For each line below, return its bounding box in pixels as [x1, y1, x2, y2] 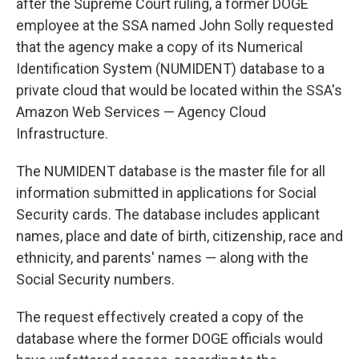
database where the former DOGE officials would [16, 330, 323, 347]
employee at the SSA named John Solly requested [16, 17, 333, 34]
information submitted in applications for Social [16, 184, 317, 201]
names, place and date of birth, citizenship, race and [16, 228, 343, 244]
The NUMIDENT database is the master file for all [16, 163, 325, 179]
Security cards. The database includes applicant [16, 206, 320, 223]
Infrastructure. [16, 125, 108, 142]
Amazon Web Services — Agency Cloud [16, 103, 266, 120]
